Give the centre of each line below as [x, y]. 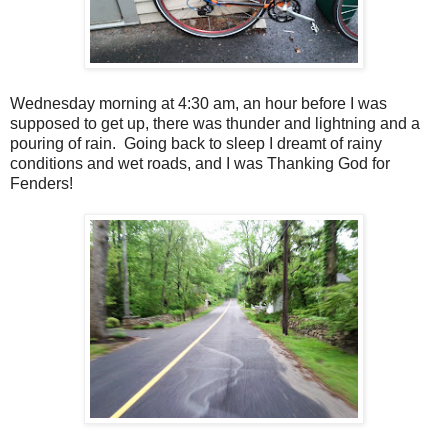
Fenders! [41, 184]
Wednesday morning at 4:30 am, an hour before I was [198, 104]
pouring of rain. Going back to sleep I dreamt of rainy [196, 144]
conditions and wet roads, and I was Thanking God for [200, 164]
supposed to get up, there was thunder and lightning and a [215, 124]
